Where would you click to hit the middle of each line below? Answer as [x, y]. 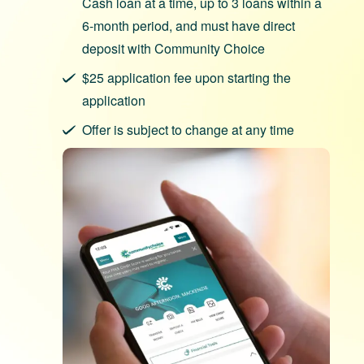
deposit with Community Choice [173, 48]
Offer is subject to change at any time [188, 129]
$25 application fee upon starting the [186, 77]
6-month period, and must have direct [188, 25]
